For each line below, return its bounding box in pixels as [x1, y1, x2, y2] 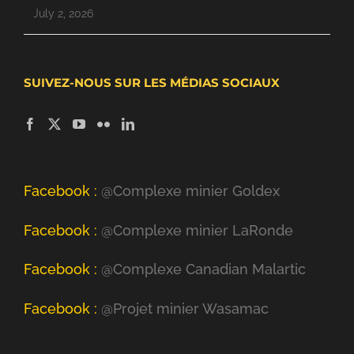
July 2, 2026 [33, 7, 93, 21]
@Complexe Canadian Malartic [97, 261, 306, 278]
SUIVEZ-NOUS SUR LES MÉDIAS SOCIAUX [24, 75, 280, 91]
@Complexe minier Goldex [97, 183, 280, 200]
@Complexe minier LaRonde [97, 221, 293, 239]
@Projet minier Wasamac [97, 299, 269, 317]
